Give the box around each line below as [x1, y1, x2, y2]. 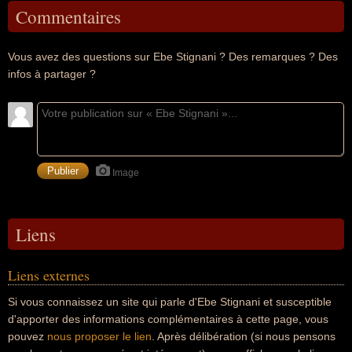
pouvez [8, 330, 47, 343]
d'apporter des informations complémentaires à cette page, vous [8, 313, 328, 325]
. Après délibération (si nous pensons [152, 330, 335, 343]
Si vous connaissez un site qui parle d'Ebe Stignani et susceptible [8, 295, 332, 308]
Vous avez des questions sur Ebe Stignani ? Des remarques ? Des [8, 50, 338, 63]
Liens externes [8, 266, 90, 284]
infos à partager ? [8, 68, 96, 80]
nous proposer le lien [47, 330, 152, 343]
